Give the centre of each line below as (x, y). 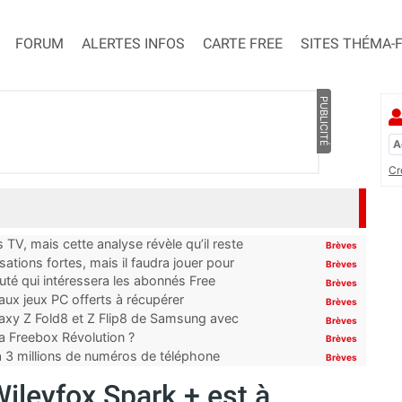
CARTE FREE (243, 44)
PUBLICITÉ (323, 122)
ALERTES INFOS (133, 44)
